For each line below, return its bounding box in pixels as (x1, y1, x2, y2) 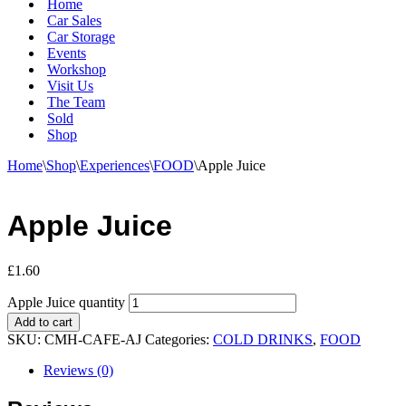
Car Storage (47, 29, 115, 44)
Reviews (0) (43, 362, 113, 378)
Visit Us (47, 78, 93, 93)
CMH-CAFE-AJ (44, 331, 141, 347)
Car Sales (47, 13, 101, 28)
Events (47, 45, 86, 61)
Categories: (145, 331, 213, 347)
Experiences (80, 158, 150, 173)
